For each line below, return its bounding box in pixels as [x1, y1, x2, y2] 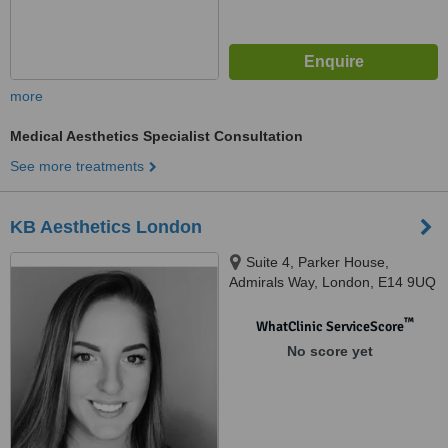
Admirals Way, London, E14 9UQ [229, 274, 436, 290]
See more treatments [10, 158, 144, 174]
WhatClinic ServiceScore [255, 318, 404, 335]
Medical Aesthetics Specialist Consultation [10, 128, 303, 144]
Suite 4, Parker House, [246, 254, 389, 270]
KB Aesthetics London [10, 217, 202, 237]
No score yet [286, 343, 373, 359]
